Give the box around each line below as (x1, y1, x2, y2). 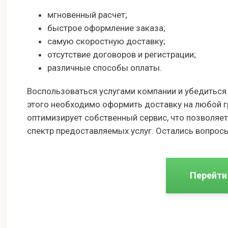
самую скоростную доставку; (47, 36, 165, 46)
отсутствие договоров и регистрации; (47, 49, 196, 60)
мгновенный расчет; (47, 9, 127, 20)
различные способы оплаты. (47, 62, 162, 73)
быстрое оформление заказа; (47, 22, 165, 33)
